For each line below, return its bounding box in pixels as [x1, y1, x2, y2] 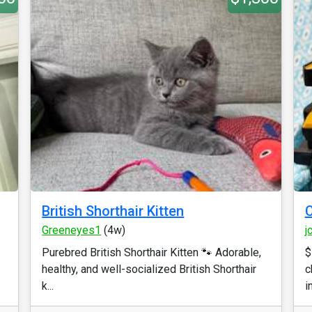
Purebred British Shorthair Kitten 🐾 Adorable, [42, 246, 262, 259]
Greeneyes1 [42, 224, 102, 237]
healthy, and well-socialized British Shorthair [42, 263, 257, 276]
